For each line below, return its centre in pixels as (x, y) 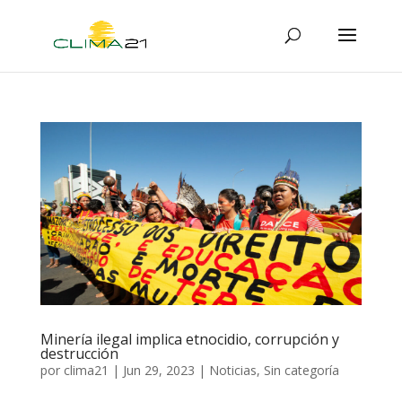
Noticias (232, 371)
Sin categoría (301, 371)
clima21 (86, 371)
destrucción (79, 354)
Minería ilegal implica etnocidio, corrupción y (189, 340)
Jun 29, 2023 (158, 371)
